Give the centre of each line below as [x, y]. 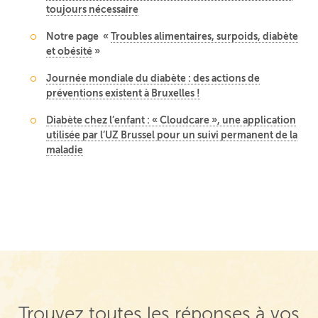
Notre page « [79, 36]
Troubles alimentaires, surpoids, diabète [205, 36]
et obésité [70, 51]
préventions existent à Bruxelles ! [124, 93]
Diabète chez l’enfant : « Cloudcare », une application [171, 120]
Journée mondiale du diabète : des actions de [153, 78]
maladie [65, 149]
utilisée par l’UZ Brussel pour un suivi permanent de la [172, 135]
